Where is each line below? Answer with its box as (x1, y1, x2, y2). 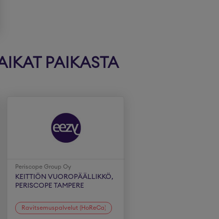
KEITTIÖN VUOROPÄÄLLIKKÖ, (15, 174, 114, 180)
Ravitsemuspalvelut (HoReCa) (22, 204, 107, 211)
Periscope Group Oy (15, 164, 72, 170)
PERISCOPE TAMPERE (15, 182, 85, 189)
